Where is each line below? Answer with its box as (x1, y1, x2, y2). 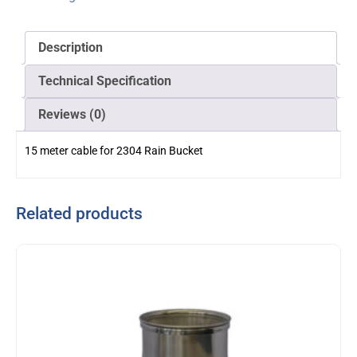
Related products (16, 204, 143, 223)
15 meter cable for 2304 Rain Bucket (25, 144, 203, 157)
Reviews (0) (38, 107, 106, 122)
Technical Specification (38, 73, 171, 88)
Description (38, 40, 103, 55)
